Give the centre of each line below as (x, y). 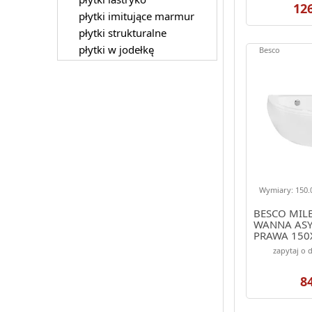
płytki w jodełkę (116, 49)
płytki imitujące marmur (136, 16)
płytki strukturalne (122, 32)
